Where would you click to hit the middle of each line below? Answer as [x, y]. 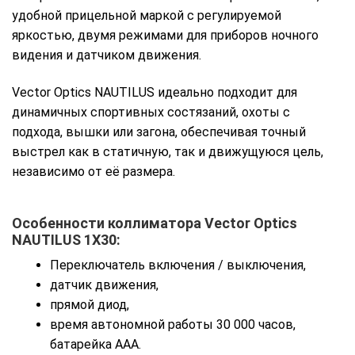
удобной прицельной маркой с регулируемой [147, 15]
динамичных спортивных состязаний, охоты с [151, 113]
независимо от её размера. [94, 172]
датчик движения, [104, 285]
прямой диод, [90, 305]
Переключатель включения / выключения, [178, 265]
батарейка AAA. [95, 345]
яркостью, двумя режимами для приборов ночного [165, 35]
